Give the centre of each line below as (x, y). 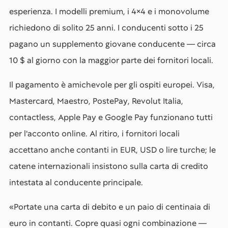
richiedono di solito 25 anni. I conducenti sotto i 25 (106, 28)
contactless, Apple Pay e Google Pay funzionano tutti (111, 117)
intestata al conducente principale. (76, 182)
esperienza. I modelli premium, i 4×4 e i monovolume (109, 11)
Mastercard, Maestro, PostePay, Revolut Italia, (96, 101)
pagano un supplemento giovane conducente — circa (112, 44)
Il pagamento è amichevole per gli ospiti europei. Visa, (112, 85)
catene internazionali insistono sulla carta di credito (109, 166)
